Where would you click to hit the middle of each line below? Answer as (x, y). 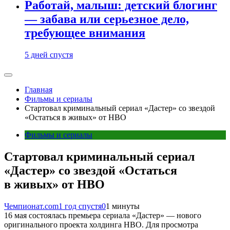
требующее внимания (85, 33)
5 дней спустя (49, 55)
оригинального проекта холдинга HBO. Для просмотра (101, 225)
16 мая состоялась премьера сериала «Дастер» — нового (103, 215)
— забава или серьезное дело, (107, 19)
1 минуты (123, 206)
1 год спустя (80, 206)
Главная (39, 90)
